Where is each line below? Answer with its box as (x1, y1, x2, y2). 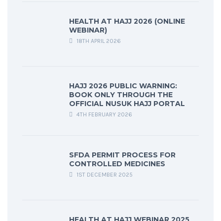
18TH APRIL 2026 (75, 37, 121, 45)
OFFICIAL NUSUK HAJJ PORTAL (69, 99, 185, 109)
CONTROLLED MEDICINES (69, 159, 165, 169)
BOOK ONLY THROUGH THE (69, 90, 173, 100)
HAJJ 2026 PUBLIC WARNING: (69, 81, 177, 91)
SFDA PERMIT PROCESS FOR (69, 150, 176, 160)
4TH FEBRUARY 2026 (75, 111, 132, 118)
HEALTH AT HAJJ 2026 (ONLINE (69, 17, 185, 26)
